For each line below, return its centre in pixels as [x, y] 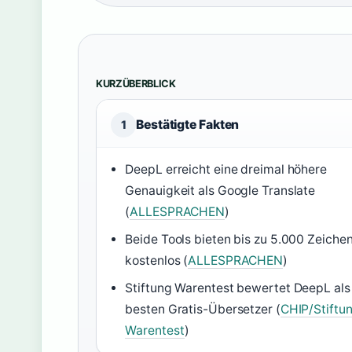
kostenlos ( [157, 260]
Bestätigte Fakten [188, 125]
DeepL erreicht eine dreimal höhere [226, 169]
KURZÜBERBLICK [136, 84]
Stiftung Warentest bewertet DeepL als [238, 288]
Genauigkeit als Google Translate [220, 191]
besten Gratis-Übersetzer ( [203, 309]
